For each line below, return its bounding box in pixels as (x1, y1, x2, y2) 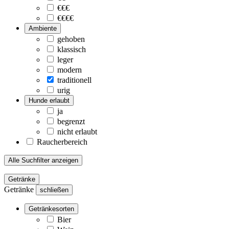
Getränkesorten (29, 204, 74, 213)
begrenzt (57, 117, 85, 126)
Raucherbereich (37, 137, 87, 146)
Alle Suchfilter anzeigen (8, 156, 78, 164)
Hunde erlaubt (29, 96, 70, 104)
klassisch (57, 44, 86, 54)
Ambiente (29, 24, 57, 32)
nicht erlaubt (57, 127, 97, 136)
